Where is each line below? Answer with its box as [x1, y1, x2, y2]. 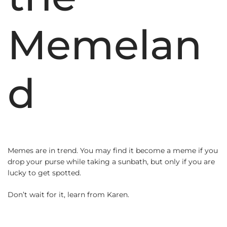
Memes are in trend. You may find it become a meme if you [8, 146, 218, 156]
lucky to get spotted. [8, 168, 81, 178]
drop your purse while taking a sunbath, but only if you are [8, 157, 215, 167]
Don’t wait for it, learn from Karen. [8, 190, 129, 200]
